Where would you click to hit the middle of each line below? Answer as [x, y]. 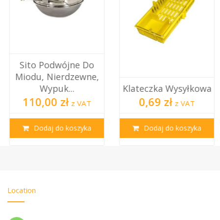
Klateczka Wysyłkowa [165, 89]
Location [22, 190]
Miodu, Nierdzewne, [55, 77]
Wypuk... [55, 89]
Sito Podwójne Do [55, 65]
